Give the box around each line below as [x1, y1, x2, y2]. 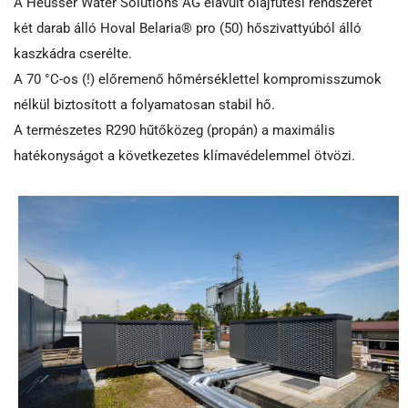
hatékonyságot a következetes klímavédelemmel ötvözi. [14, 147, 355, 164]
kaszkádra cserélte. [14, 45, 132, 62]
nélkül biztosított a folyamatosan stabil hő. [14, 96, 279, 113]
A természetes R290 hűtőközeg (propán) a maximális [14, 121, 335, 138]
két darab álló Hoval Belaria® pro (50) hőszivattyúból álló [14, 19, 362, 36]
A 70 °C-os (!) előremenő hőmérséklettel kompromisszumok [14, 70, 382, 87]
